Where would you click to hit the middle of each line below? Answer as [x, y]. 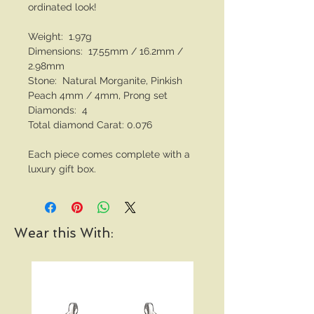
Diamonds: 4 [58, 110]
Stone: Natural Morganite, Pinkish [105, 81]
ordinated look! [62, 7]
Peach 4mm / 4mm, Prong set [98, 95]
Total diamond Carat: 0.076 [90, 125]
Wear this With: [64, 233]
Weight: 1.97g [60, 36]
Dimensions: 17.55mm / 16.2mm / [107, 51]
